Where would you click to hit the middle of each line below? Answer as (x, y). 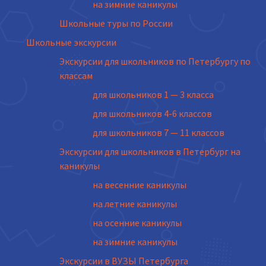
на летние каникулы (135, 204)
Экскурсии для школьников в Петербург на (150, 151)
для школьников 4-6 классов (152, 113)
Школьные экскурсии (71, 42)
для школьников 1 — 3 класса (153, 94)
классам (76, 75)
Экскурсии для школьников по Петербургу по (155, 61)
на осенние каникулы (137, 223)
